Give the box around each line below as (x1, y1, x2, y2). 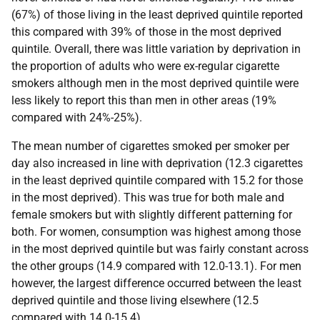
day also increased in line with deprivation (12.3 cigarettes (11, 156, 303, 171)
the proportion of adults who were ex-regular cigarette (11, 59, 279, 74)
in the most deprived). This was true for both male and (11, 191, 284, 205)
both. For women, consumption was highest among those (11, 225, 301, 239)
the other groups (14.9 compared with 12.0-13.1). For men (11, 259, 301, 274)
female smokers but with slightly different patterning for (11, 208, 292, 222)
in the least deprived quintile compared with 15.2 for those (11, 174, 303, 188)
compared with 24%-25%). (11, 111, 142, 125)
